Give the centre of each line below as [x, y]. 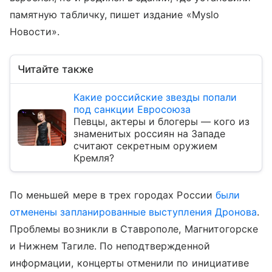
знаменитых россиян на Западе [149, 133]
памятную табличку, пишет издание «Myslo [114, 14]
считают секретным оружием [145, 145]
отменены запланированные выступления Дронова [134, 212]
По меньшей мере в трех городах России [113, 195]
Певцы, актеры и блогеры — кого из [161, 121]
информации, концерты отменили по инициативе [130, 263]
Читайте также [56, 69]
